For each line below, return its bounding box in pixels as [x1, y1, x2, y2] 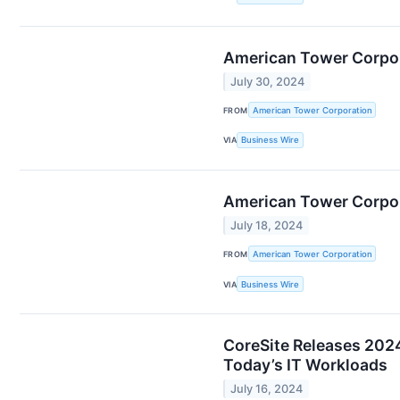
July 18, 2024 [230, 219, 304, 233]
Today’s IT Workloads [223, 354, 387, 374]
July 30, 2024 [230, 75, 305, 89]
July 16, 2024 [230, 382, 304, 396]
